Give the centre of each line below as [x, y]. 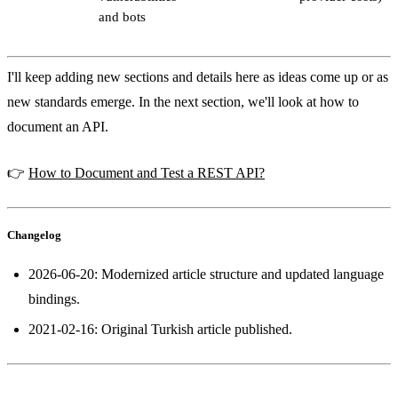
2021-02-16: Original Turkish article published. [160, 330]
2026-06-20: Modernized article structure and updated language [206, 275]
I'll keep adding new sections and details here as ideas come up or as [198, 76]
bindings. [54, 299]
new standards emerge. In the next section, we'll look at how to [183, 101]
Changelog [34, 235]
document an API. [58, 126]
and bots [122, 16]
